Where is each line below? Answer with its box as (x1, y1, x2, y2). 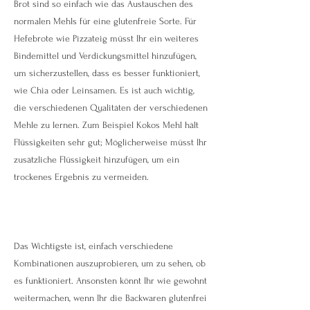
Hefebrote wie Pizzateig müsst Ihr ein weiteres (14, 33, 199, 44)
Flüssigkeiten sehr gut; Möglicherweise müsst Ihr (14, 137, 207, 147)
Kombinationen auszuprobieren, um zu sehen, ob (14, 258, 206, 268)
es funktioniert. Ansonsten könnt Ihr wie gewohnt (14, 275, 207, 286)
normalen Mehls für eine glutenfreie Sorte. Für (14, 16, 197, 26)
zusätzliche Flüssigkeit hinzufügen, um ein (14, 154, 179, 165)
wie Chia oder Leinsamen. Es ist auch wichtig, (14, 85, 194, 95)
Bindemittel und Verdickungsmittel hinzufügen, (14, 51, 197, 61)
